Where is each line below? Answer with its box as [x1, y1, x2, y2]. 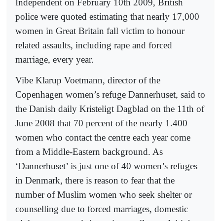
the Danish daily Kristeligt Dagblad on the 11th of [15, 103, 204, 114]
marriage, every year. [15, 54, 94, 65]
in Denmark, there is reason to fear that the [15, 175, 175, 185]
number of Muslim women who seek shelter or [15, 189, 192, 200]
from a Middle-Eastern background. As [15, 146, 163, 157]
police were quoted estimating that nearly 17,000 [15, 11, 199, 22]
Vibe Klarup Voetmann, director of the [15, 74, 160, 85]
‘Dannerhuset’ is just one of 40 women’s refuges [15, 160, 197, 171]
